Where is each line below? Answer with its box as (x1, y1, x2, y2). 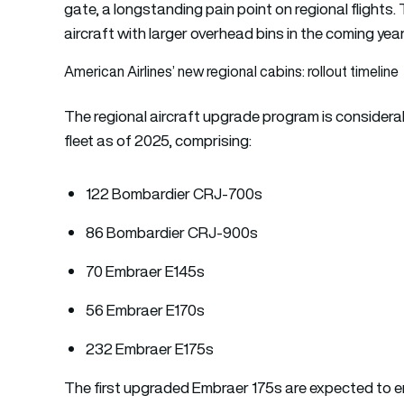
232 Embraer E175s (86, 337, 215, 360)
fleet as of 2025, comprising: (64, 129, 255, 151)
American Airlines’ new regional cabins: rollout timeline (64, 60, 399, 81)
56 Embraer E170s (86, 298, 206, 321)
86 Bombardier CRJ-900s (86, 221, 259, 243)
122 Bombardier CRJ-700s (86, 182, 263, 205)
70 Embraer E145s (86, 260, 208, 282)
